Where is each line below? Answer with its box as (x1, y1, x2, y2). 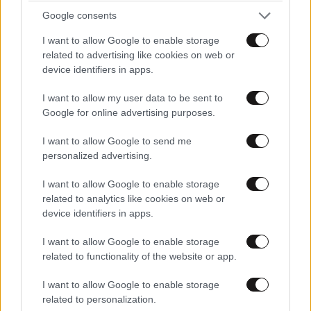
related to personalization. (42, 293, 156, 305)
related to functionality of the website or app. (42, 250, 237, 262)
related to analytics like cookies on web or (42, 192, 225, 204)
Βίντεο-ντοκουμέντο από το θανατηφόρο (6, 215, 263, 229)
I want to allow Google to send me (42, 135, 192, 146)
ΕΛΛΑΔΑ (6, 200, 44, 211)
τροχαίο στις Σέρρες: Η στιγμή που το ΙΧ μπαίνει (6, 233, 305, 246)
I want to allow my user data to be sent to (42, 92, 223, 103)
